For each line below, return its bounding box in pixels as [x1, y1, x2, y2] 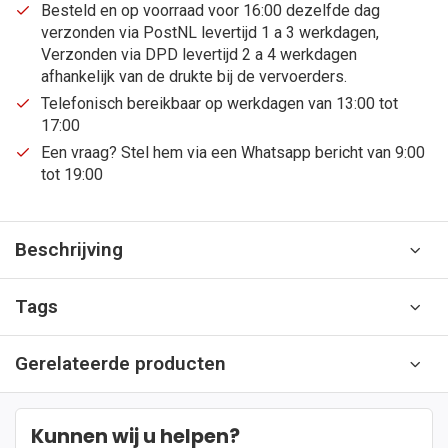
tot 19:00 [41, 165, 103, 184]
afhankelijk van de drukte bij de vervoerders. [41, 67, 347, 86]
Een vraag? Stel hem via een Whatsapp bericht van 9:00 [41, 143, 425, 162]
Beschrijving [15, 238, 123, 261]
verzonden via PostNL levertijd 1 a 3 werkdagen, [41, 23, 379, 42]
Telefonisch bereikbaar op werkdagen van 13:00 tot [41, 94, 398, 113]
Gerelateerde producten [15, 352, 226, 375]
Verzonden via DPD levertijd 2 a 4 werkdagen [41, 45, 357, 64]
